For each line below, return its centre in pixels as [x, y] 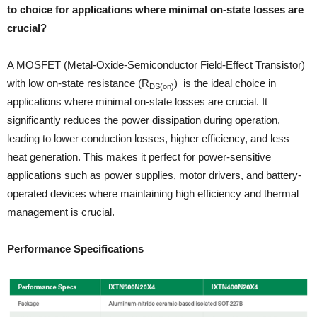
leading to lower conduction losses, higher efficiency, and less [148, 139]
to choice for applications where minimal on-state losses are [155, 10]
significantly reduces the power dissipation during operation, [144, 120]
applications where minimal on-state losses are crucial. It [137, 102]
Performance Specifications [75, 249]
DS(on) [162, 87]
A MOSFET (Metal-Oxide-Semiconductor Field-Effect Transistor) [156, 65]
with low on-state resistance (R [78, 83]
